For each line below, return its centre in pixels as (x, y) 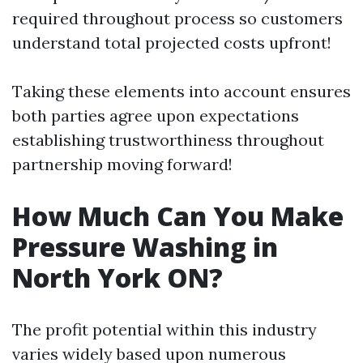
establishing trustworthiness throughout (168, 140)
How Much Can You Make (178, 216)
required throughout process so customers (177, 18)
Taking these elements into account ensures (181, 91)
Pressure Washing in (145, 247)
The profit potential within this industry (164, 329)
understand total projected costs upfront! (172, 43)
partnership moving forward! (122, 164)
